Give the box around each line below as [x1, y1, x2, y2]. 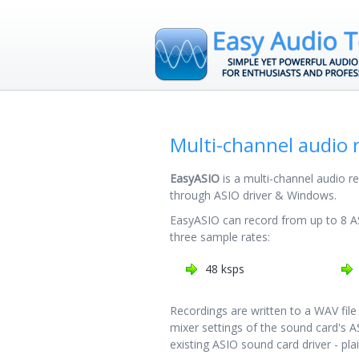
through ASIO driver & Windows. [170, 188, 337, 203]
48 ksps [205, 261, 244, 276]
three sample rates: [170, 229, 270, 244]
